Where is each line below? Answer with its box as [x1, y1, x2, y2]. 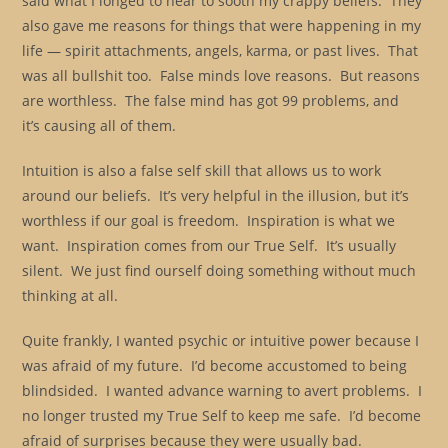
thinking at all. [22, 285, 119, 305]
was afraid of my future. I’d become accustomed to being [22, 355, 408, 375]
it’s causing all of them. [22, 115, 177, 135]
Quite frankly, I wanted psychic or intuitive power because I [22, 330, 420, 350]
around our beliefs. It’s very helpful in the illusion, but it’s [22, 185, 410, 205]
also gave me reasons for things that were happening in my [22, 15, 422, 35]
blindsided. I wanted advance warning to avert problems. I [22, 380, 423, 400]
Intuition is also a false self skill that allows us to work [22, 160, 382, 180]
